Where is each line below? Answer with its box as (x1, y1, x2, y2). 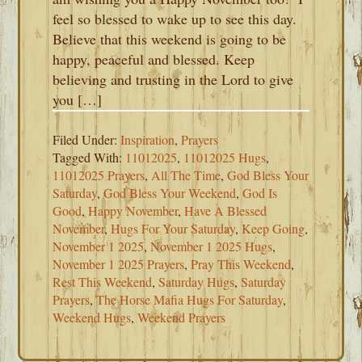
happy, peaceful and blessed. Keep (53, 49, 255, 69)
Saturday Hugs (158, 273, 235, 290)
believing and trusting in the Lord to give (53, 69, 294, 89)
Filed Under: (53, 131, 121, 148)
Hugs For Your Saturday (111, 220, 236, 237)
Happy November (88, 202, 179, 219)
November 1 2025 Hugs (150, 238, 273, 255)
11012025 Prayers (53, 166, 145, 183)
